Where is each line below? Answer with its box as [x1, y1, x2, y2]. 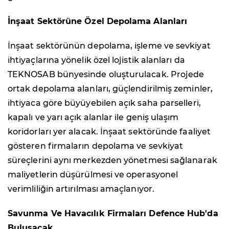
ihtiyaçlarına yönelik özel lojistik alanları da [8, 55, 185, 65]
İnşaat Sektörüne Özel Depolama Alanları [8, 16, 188, 27]
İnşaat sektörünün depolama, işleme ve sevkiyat [8, 41, 211, 51]
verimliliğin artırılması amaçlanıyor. [8, 184, 154, 194]
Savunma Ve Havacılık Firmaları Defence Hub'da [8, 209, 218, 219]
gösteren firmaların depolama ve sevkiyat [8, 141, 184, 151]
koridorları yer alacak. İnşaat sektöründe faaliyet [8, 127, 211, 137]
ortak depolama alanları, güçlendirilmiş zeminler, [8, 84, 213, 94]
